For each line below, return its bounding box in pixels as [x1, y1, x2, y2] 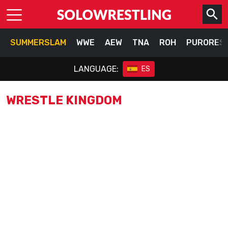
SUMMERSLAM [10, 38, 66, 47]
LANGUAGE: [73, 64, 119, 74]
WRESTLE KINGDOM [6, 93, 122, 107]
